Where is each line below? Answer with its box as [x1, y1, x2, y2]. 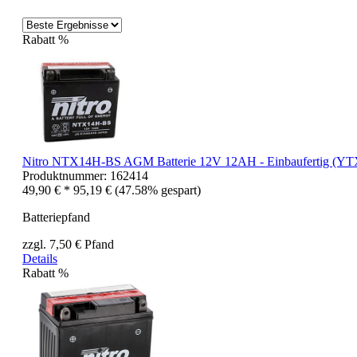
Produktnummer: [22, 168, 110, 182]
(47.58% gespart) [115, 182, 201, 197]
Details [22, 251, 57, 265]
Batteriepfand [22, 210, 90, 224]
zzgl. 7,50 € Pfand [22, 237, 114, 251]
